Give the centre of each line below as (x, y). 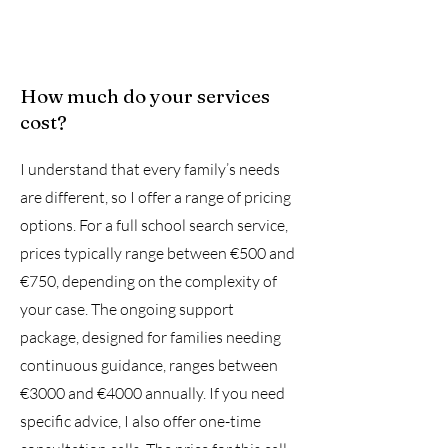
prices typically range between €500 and (157, 253)
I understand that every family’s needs (150, 169)
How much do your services (145, 96)
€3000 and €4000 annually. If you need (152, 393)
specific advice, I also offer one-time (140, 421)
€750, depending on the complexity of (148, 281)
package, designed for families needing (150, 337)
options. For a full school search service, (154, 225)
